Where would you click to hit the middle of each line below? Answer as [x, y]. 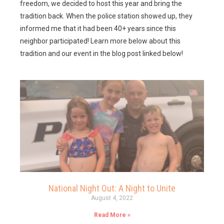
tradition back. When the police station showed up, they [106, 16]
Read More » [112, 215]
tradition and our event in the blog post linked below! [101, 53]
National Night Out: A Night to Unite [112, 188]
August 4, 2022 [112, 198]
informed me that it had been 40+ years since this [98, 28]
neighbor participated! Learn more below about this [100, 41]
